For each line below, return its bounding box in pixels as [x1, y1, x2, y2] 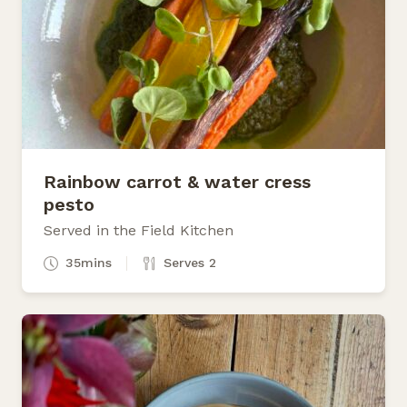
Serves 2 [164, 254, 216, 270]
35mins [65, 254, 112, 270]
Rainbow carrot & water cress [44, 170, 311, 193]
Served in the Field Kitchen [44, 221, 233, 239]
